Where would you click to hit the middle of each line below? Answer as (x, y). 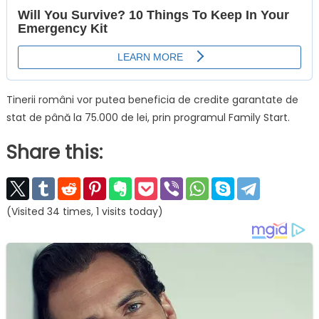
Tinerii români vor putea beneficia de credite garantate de (152, 100)
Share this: (54, 153)
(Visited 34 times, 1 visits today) (84, 212)
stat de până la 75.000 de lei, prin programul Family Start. (148, 118)
